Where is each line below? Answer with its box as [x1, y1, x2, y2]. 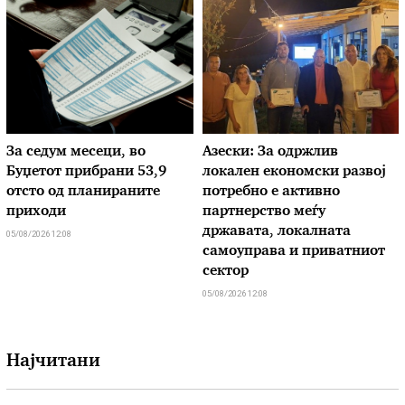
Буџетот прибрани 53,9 [6, 165, 167, 180]
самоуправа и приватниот [202, 245, 385, 259]
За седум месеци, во [6, 146, 146, 160]
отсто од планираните [6, 185, 161, 200]
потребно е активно [202, 185, 340, 200]
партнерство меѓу [202, 205, 325, 220]
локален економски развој [202, 165, 386, 180]
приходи [6, 205, 67, 220]
